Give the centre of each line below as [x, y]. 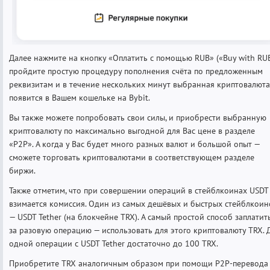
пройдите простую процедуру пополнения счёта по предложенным [136, 71]
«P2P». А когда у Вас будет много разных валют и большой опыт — [134, 144]
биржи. [22, 171]
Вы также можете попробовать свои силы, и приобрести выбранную [138, 118]
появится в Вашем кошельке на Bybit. [80, 98]
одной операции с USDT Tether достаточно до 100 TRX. [114, 244]
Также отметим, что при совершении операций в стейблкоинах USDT [139, 191]
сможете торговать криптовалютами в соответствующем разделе [132, 158]
